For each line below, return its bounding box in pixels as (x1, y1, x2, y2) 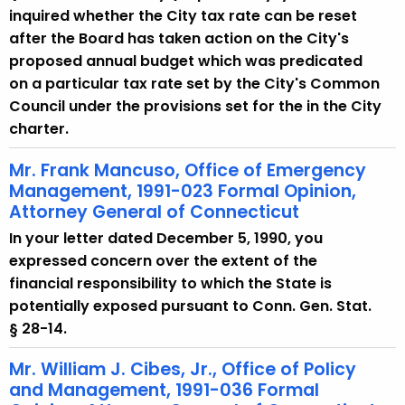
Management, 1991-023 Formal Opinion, (9, 178, 356, 203)
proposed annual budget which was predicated (9, 50, 363, 71)
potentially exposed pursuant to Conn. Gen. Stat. (9, 295, 372, 316)
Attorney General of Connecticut (9, 199, 299, 224)
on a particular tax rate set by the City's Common (9, 72, 380, 94)
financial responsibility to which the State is (9, 272, 332, 294)
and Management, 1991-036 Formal (9, 378, 319, 403)
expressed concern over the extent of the (9, 250, 317, 271)
